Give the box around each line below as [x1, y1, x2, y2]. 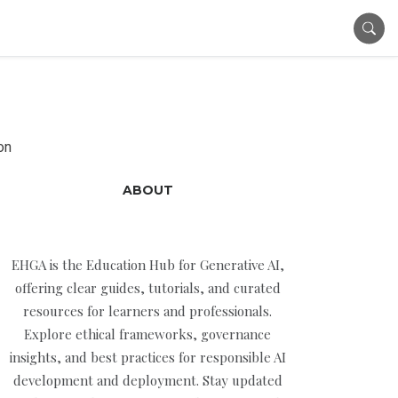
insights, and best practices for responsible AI [9, 348, 286, 366]
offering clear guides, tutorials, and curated [14, 279, 281, 297]
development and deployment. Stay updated [12, 371, 283, 389]
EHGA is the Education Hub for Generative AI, [11, 256, 284, 274]
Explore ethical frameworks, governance [24, 325, 271, 343]
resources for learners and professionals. [23, 302, 272, 320]
